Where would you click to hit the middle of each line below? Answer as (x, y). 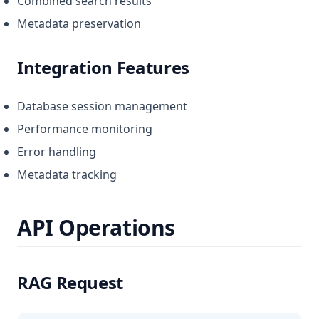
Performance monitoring (85, 129)
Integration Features (103, 67)
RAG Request (70, 282)
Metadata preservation (79, 23)
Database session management (102, 106)
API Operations (96, 228)
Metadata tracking (67, 174)
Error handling (57, 152)
